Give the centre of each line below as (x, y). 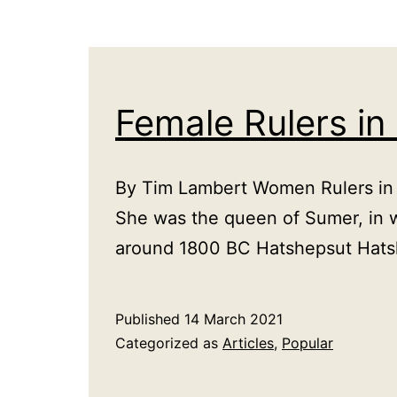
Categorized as (169, 343)
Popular (307, 343)
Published (150, 319)
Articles (248, 343)
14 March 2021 (234, 319)
